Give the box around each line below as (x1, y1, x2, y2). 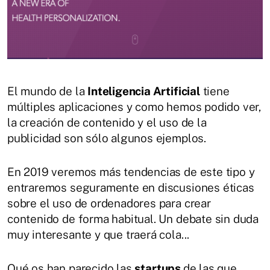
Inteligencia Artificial (87, 84, 200, 98)
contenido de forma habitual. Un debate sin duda (7, 212, 259, 225)
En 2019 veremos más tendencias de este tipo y (7, 165, 255, 178)
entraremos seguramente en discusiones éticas (7, 180, 254, 194)
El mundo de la (7, 84, 88, 98)
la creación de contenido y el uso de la (7, 115, 207, 129)
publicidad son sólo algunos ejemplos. (7, 131, 209, 145)
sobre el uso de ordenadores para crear (7, 196, 211, 210)
